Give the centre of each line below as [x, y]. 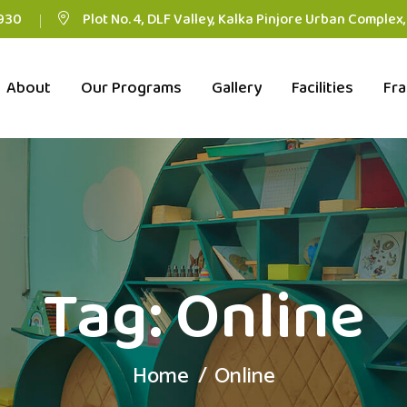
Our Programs [131, 89]
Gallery [236, 89]
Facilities [322, 89]
